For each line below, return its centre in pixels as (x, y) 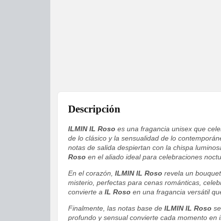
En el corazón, (92, 173)
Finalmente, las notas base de (116, 208)
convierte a (86, 192)
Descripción (94, 109)
